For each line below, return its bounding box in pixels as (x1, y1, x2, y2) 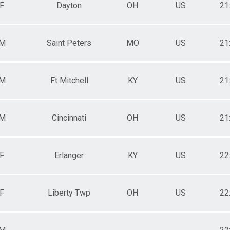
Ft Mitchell (50, 75, 88, 85)
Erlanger (54, 150, 84, 160)
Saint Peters (47, 37, 91, 48)
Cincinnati (52, 112, 86, 123)
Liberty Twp (48, 187, 90, 198)
